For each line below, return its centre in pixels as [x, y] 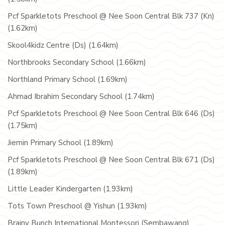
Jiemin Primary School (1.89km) [61, 143]
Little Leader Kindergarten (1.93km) [70, 189]
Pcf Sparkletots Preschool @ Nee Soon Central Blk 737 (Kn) [111, 16]
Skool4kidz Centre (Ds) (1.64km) [63, 45]
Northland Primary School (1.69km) [68, 79]
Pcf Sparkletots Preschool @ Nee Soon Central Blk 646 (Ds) [111, 114]
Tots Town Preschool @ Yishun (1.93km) [77, 206]
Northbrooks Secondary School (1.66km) [77, 62]
